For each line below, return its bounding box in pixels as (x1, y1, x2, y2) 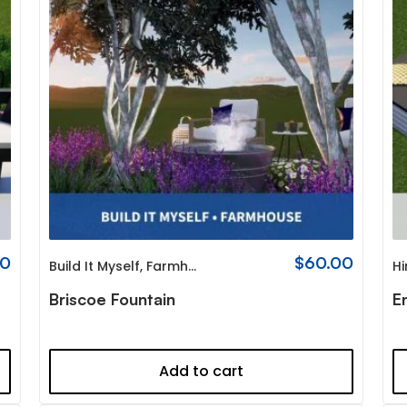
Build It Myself (48, 257, 140, 276)
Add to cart (159, 361, 244, 382)
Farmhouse (145, 257, 188, 276)
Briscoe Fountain (48, 289, 175, 310)
